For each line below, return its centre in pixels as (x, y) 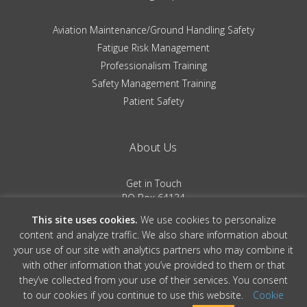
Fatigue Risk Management (153, 48)
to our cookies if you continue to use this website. (135, 295)
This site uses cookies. (84, 219)
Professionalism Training (153, 66)
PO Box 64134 (153, 198)
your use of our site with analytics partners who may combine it (153, 249)
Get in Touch (153, 184)
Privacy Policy (195, 256)
